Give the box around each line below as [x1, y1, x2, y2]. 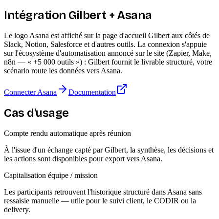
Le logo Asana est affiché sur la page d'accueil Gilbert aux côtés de [4, 31, 210, 40]
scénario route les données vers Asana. [4, 66, 122, 75]
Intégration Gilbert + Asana [4, 8, 152, 22]
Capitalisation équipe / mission [4, 171, 98, 179]
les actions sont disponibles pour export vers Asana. [4, 154, 162, 163]
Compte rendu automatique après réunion [4, 129, 131, 137]
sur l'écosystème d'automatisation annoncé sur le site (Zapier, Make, [4, 48, 212, 57]
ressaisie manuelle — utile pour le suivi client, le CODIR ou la [4, 196, 196, 205]
